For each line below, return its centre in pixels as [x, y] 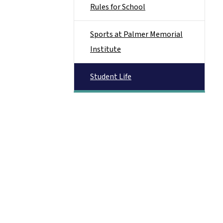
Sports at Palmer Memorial [136, 34]
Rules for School [118, 7]
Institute [106, 49]
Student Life [111, 77]
